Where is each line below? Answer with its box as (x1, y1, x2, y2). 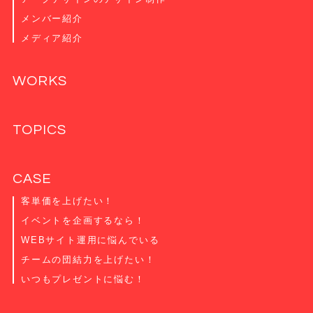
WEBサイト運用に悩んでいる (20, 234, 160, 245)
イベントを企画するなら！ (20, 214, 145, 226)
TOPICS (12, 122, 66, 137)
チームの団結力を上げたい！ (20, 254, 156, 265)
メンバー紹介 (20, 13, 83, 24)
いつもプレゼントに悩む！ (20, 273, 145, 284)
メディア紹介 (20, 32, 83, 43)
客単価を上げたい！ (20, 195, 115, 206)
